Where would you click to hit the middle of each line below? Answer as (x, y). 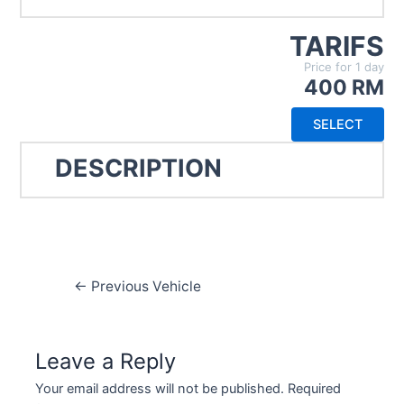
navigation (82, 307)
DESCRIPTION (139, 169)
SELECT (337, 125)
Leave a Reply (106, 362)
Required (315, 389)
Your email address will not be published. (160, 389)
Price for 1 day (344, 67)
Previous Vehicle (144, 287)
